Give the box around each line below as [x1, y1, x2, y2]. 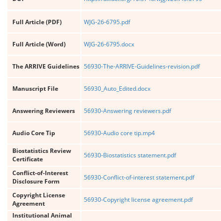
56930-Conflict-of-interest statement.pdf [84, 173, 194, 182]
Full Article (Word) [12, 40, 66, 48]
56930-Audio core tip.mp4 [84, 129, 155, 137]
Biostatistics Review [12, 147, 71, 155]
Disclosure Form [12, 177, 60, 185]
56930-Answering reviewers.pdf [84, 107, 171, 115]
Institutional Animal [12, 211, 72, 220]
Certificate [12, 155, 43, 163]
